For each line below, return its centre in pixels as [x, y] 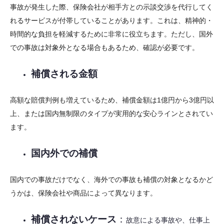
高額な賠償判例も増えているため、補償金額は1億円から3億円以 [112, 100]
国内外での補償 [64, 153]
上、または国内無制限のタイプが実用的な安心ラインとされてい [111, 113]
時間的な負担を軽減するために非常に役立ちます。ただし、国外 [111, 34]
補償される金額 [64, 73]
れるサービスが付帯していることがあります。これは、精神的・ [111, 20]
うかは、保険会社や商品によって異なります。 [83, 193]
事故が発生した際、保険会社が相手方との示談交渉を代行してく [111, 7]
